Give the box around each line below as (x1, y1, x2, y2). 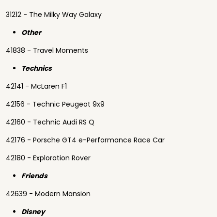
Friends (21, 171, 47, 181)
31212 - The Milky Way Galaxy (6, 10, 102, 19)
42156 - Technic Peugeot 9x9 (6, 99, 105, 109)
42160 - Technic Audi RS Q (6, 117, 94, 127)
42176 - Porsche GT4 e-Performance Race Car (6, 135, 165, 145)
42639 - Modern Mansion (6, 189, 91, 199)
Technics (21, 63, 52, 73)
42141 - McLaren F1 (6, 81, 67, 91)
